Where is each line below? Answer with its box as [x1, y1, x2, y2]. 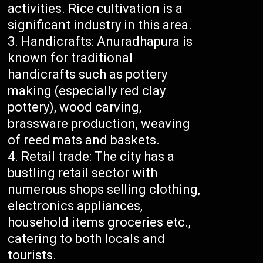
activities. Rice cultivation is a [8, 1, 183, 16]
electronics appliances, [8, 198, 143, 214]
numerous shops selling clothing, [8, 182, 201, 197]
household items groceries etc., [8, 215, 191, 230]
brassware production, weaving [8, 116, 191, 131]
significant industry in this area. [8, 18, 193, 33]
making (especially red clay [8, 83, 166, 99]
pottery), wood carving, [8, 100, 142, 115]
